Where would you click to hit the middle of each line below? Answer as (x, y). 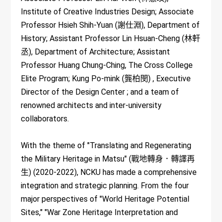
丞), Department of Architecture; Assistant (96, 52)
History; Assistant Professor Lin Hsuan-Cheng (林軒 (111, 38)
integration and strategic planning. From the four (105, 185)
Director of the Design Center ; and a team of (100, 92)
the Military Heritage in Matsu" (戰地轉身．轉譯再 (108, 159)
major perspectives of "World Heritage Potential (105, 199)
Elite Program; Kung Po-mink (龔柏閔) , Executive (106, 78)
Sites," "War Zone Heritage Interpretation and (100, 212)
